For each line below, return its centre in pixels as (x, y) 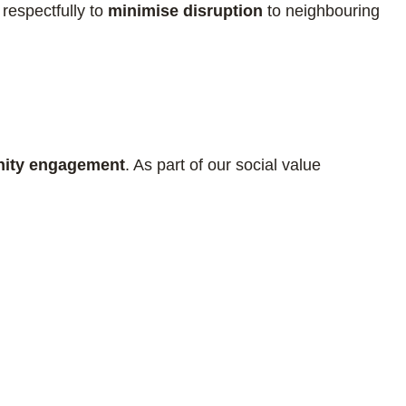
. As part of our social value (223, 165)
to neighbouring (321, 11)
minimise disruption (185, 11)
